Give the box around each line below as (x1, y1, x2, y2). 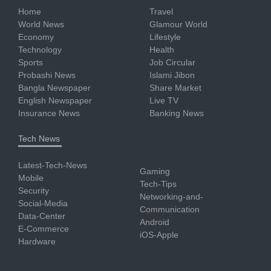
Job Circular (149, 57, 195, 67)
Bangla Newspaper (18, 82, 91, 93)
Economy (18, 31, 54, 42)
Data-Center (18, 211, 65, 221)
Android (140, 217, 169, 227)
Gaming (140, 166, 170, 176)
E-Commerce (18, 223, 69, 233)
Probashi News (18, 70, 76, 80)
